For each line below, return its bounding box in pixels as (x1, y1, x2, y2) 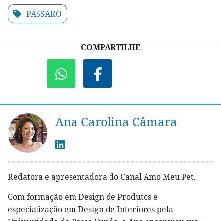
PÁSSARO (26, 8, 62, 20)
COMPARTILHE (81, 42, 140, 53)
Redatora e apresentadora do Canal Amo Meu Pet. (8, 171, 196, 183)
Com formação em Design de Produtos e (8, 191, 158, 203)
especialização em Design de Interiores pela (8, 204, 173, 215)
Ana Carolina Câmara (55, 113, 177, 130)
